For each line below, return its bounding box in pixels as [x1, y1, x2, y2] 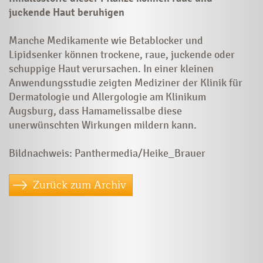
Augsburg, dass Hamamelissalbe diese [9, 104, 182, 117]
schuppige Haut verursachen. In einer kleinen [9, 62, 214, 75]
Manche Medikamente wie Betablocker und [9, 33, 203, 47]
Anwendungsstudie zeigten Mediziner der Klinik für [9, 76, 242, 89]
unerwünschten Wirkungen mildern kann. [9, 118, 197, 131]
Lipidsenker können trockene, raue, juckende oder [9, 48, 235, 61]
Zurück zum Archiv [33, 176, 126, 194]
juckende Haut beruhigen [9, 5, 124, 19]
